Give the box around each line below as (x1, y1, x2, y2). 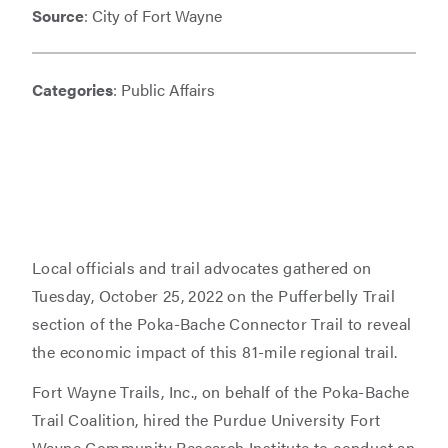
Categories (32, 78, 113, 101)
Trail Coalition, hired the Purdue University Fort (32, 408, 381, 431)
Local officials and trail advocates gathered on (32, 256, 372, 279)
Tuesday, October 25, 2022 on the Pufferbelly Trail (32, 284, 395, 307)
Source (32, 4, 84, 27)
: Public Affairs (113, 78, 215, 101)
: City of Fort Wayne (84, 4, 222, 27)
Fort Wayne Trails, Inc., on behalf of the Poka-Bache (32, 380, 410, 403)
